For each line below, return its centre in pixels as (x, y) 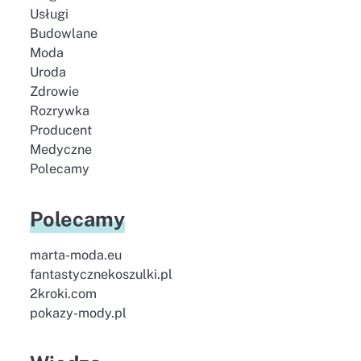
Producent (60, 130)
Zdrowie (54, 91)
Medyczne (60, 149)
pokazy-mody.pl (78, 313)
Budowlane (63, 33)
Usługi (49, 14)
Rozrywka (59, 111)
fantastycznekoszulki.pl (101, 274)
